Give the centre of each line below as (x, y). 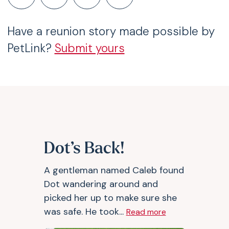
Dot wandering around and (101, 184)
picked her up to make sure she (110, 198)
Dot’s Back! (84, 149)
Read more (146, 212)
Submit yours (89, 48)
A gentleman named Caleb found (114, 170)
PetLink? (31, 48)
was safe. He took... (85, 212)
